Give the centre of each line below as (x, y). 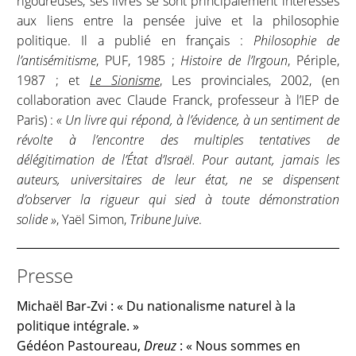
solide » (37, 220)
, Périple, (313, 61)
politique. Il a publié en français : (135, 41)
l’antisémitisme (57, 61)
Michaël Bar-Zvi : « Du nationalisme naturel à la (157, 306)
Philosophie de (296, 41)
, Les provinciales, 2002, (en (249, 81)
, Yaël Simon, (93, 220)
